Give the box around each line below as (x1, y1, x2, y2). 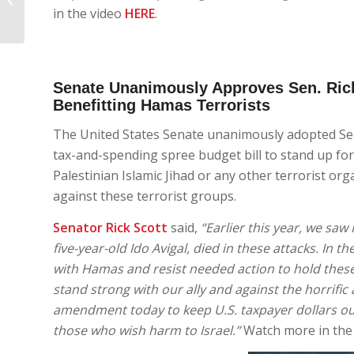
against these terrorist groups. (53, 187, 236, 205)
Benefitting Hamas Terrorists (53, 96, 270, 114)
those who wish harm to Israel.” (53, 322, 240, 339)
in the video (53, 5, 125, 23)
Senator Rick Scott (53, 219, 168, 236)
